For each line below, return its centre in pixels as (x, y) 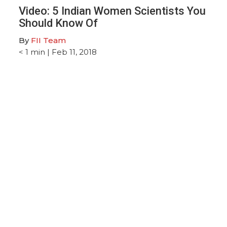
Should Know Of (59, 23)
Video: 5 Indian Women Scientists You (112, 11)
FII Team (49, 40)
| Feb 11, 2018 (71, 52)
